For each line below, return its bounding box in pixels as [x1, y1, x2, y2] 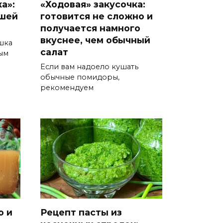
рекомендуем [40, 83, 94, 92]
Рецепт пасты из [40, 207, 122, 218]
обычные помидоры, [40, 72, 119, 82]
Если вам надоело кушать [40, 62, 138, 71]
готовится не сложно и [40, 10, 153, 21]
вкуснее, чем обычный [40, 34, 150, 45]
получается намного [40, 22, 140, 33]
